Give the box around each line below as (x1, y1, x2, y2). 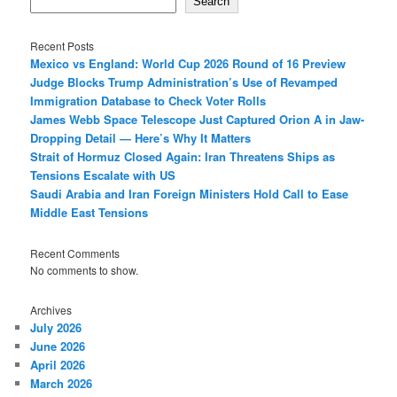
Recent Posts (30, 37, 95, 53)
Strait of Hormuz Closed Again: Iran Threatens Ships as (30, 147, 336, 165)
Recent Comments (30, 245, 121, 261)
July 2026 (30, 319, 82, 337)
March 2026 (30, 375, 93, 393)
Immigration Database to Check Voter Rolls (30, 91, 267, 109)
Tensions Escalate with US (30, 166, 176, 183)
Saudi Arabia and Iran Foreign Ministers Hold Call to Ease (30, 184, 349, 202)
